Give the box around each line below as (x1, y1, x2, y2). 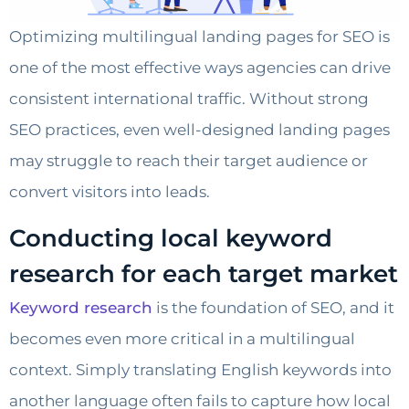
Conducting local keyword (9, 223, 332, 253)
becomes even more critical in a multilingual (9, 329, 355, 348)
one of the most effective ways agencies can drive (9, 58, 391, 78)
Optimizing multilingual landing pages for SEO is (9, 27, 390, 47)
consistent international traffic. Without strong (9, 89, 369, 109)
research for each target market (9, 258, 398, 288)
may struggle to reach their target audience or (9, 152, 368, 171)
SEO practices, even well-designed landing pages (9, 121, 390, 140)
